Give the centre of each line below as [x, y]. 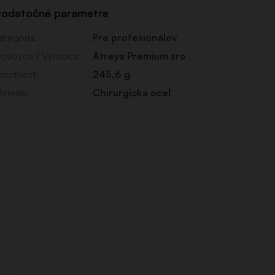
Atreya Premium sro [140, 56]
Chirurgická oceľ [132, 92]
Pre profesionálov [135, 37]
